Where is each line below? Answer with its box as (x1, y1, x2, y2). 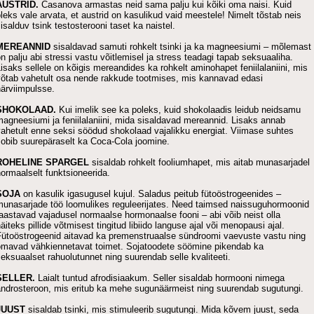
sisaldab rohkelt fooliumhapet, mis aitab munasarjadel (89, 157, 310, 168)
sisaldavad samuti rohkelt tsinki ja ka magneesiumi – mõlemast (50, 41, 311, 52)
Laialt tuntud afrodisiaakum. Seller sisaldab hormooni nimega (38, 273, 285, 283)
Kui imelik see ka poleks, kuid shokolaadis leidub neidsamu (56, 104, 301, 115)
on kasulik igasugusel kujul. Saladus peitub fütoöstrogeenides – (20, 189, 281, 199)
